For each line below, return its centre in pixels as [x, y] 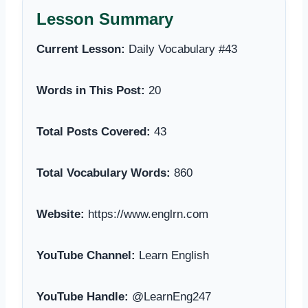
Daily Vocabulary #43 [181, 49]
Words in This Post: [91, 90]
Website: [60, 214]
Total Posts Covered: [93, 131]
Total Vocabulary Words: [103, 173]
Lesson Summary [105, 19]
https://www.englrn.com [146, 214]
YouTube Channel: [86, 255]
